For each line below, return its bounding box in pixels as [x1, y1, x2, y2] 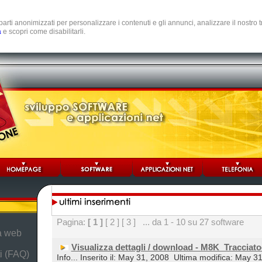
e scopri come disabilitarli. [1, 27, 86, 36]
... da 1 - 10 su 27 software [135, 217, 244, 227]
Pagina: [56, 217, 88, 227]
